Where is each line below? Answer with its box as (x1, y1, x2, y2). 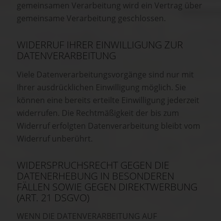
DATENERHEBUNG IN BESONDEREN (17, 169, 174, 183)
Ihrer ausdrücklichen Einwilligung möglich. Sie (17, 81, 186, 93)
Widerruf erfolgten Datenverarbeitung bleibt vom (17, 120, 200, 131)
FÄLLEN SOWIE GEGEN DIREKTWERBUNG (17, 180, 197, 193)
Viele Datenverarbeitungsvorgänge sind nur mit (17, 69, 194, 80)
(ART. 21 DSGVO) (17, 190, 89, 204)
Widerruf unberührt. (17, 133, 93, 144)
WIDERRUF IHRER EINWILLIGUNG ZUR (17, 38, 183, 52)
